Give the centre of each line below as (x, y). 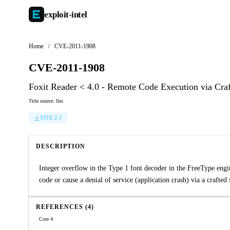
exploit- (58, 14)
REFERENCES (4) (65, 207)
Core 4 (46, 219)
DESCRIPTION (61, 146)
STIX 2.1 (51, 118)
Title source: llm (46, 101)
